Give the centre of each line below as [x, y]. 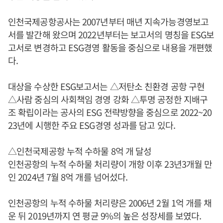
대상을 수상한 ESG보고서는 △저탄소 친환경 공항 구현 [107, 86]
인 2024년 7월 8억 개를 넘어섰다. [68, 176]
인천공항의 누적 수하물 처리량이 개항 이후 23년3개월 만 [110, 164]
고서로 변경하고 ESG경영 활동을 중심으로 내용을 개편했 [110, 47]
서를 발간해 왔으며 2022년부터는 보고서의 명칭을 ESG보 [111, 34]
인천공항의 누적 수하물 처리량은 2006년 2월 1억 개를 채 [110, 202]
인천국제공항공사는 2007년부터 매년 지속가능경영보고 [108, 21]
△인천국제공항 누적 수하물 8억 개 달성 [80, 151]
